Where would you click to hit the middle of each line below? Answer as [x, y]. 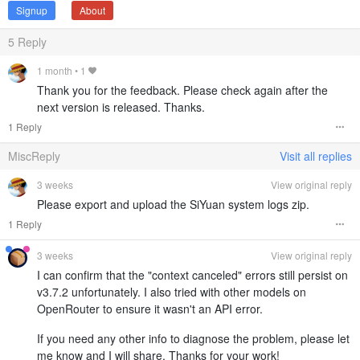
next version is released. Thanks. [121, 106]
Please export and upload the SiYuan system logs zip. [173, 204]
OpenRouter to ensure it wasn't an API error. [150, 308]
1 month [55, 70]
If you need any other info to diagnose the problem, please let [193, 338]
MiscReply [34, 155]
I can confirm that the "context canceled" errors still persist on [192, 274]
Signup [32, 10]
